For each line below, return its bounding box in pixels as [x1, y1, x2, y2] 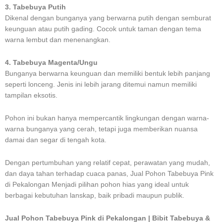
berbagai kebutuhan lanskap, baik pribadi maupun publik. [5, 191, 184, 199]
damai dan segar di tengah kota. [5, 136, 107, 144]
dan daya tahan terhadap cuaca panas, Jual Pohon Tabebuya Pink [5, 169, 214, 177]
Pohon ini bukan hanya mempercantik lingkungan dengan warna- [5, 114, 209, 122]
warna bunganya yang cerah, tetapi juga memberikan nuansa [5, 125, 198, 133]
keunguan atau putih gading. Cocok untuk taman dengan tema [5, 25, 201, 33]
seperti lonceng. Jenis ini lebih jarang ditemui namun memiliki [5, 80, 197, 88]
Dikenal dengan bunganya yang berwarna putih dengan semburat [5, 14, 211, 22]
